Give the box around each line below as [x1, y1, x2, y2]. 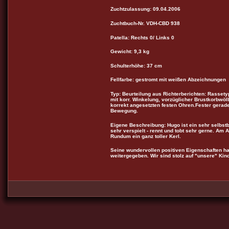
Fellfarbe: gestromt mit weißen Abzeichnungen [110, 77, 226, 83]
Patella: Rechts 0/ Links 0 [110, 34, 174, 40]
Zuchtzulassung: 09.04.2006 [110, 6, 180, 12]
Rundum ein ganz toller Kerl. [110, 133, 181, 139]
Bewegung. [110, 108, 173, 114]
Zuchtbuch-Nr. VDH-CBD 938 [110, 20, 180, 26]
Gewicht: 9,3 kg [110, 49, 149, 55]
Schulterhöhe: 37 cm [110, 62, 162, 68]
